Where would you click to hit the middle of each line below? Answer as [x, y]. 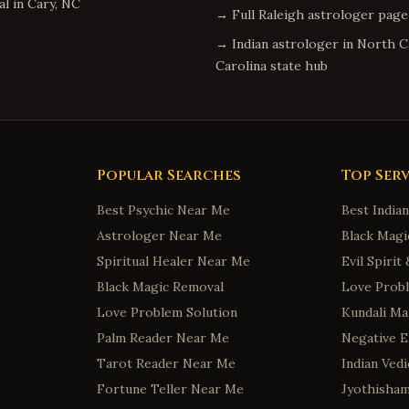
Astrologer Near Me [159, 236]
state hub [297, 66]
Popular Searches [168, 175]
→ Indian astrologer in [286, 44]
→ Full [237, 15]
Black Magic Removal [160, 287]
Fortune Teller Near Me [170, 389]
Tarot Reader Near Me [166, 363]
